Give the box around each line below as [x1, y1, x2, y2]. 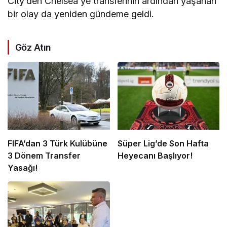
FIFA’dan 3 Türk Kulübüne [8, 138, 107, 149]
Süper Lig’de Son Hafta [117, 138, 209, 149]
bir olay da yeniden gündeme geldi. [8, 8, 155, 19]
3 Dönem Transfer [8, 150, 81, 161]
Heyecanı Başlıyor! [117, 150, 193, 161]
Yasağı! [8, 163, 37, 173]
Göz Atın [15, 42, 51, 53]
